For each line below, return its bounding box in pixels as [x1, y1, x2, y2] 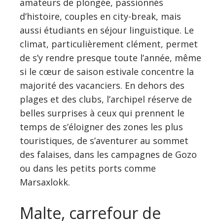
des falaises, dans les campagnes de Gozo [20, 148, 197, 160]
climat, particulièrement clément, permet [20, 37, 198, 50]
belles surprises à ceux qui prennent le [20, 107, 184, 119]
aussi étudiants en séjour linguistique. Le [20, 24, 194, 36]
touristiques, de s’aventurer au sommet [20, 134, 188, 147]
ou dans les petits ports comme [20, 162, 156, 174]
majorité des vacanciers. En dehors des [20, 79, 184, 91]
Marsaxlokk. [20, 176, 70, 188]
